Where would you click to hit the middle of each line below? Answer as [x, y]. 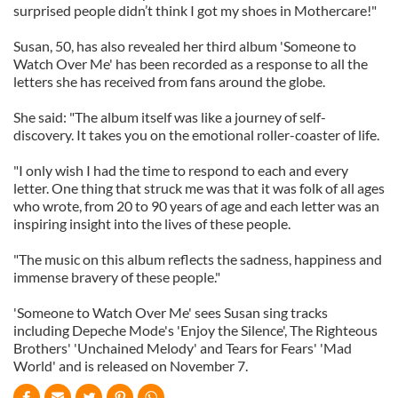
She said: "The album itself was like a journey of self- [170, 117]
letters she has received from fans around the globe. [169, 81]
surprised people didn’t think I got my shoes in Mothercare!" [195, 10]
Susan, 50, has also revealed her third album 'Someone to [185, 46]
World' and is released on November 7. [131, 366]
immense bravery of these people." [117, 277]
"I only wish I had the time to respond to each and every [181, 170]
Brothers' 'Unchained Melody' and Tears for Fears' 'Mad [183, 348]
